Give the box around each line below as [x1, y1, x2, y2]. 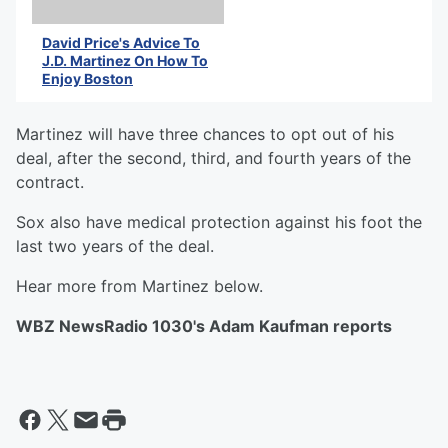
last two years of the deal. [16, 236, 214, 257]
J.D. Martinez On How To [42, 52, 208, 70]
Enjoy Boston [42, 70, 133, 88]
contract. [16, 172, 84, 193]
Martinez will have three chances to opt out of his [16, 124, 394, 145]
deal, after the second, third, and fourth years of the [16, 148, 411, 169]
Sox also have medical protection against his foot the [16, 212, 422, 233]
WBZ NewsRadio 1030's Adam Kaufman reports [16, 316, 392, 337]
